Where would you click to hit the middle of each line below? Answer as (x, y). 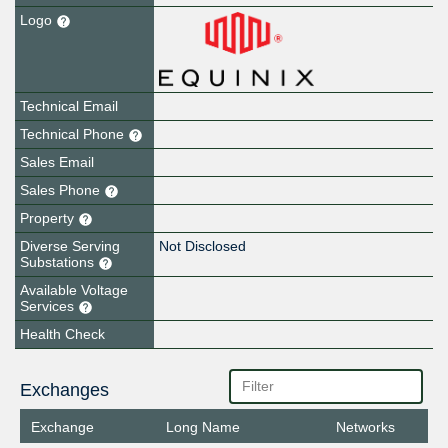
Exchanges (64, 390)
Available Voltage (74, 290)
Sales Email (57, 162)
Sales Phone (62, 190)
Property (49, 218)
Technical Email (69, 106)
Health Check (62, 333)
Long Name (203, 427)
